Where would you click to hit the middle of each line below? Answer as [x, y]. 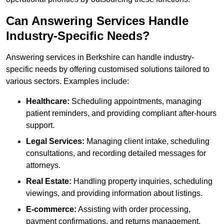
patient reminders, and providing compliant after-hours [121, 113]
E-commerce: [51, 209]
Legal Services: [55, 141]
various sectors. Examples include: [67, 81]
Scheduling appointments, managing [135, 101]
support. [40, 125]
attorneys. [43, 165]
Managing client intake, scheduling [147, 141]
